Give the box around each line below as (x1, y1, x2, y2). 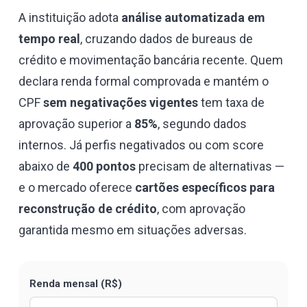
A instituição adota (19, 10, 121, 25)
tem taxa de (198, 95, 265, 110)
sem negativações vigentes (43, 95, 198, 110)
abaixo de (19, 159, 73, 174)
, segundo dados (158, 116, 247, 132)
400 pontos (73, 159, 136, 174)
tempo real (19, 32, 80, 47)
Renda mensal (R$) (29, 278, 122, 291)
